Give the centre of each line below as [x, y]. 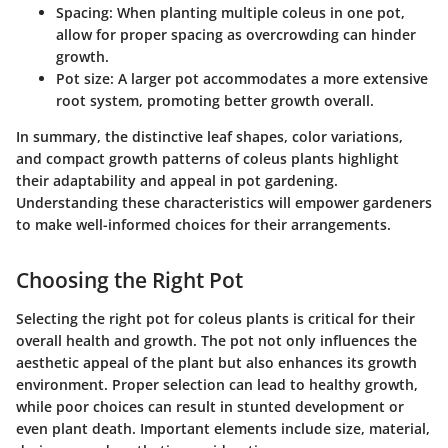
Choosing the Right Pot [129, 280]
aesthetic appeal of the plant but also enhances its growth [216, 362]
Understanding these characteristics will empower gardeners [224, 203]
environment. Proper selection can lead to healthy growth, [217, 384]
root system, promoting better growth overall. [215, 101]
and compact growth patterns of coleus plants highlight [207, 159]
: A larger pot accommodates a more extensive [269, 79]
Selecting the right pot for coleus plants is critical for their [215, 318]
